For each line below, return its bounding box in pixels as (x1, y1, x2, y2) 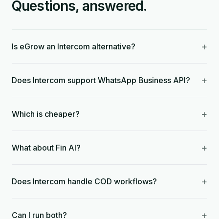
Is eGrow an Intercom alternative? (12, 42, 135, 51)
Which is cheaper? (12, 109, 80, 119)
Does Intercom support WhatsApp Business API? (12, 75, 190, 85)
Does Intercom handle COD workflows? (12, 176, 157, 186)
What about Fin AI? (12, 143, 81, 153)
